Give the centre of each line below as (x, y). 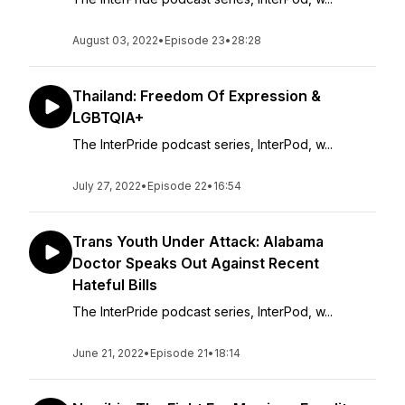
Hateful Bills (115, 285)
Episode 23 (195, 40)
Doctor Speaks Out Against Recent (196, 263)
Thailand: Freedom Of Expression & (197, 96)
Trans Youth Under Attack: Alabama (198, 241)
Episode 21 (179, 353)
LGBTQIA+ (108, 118)
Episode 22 (177, 186)
